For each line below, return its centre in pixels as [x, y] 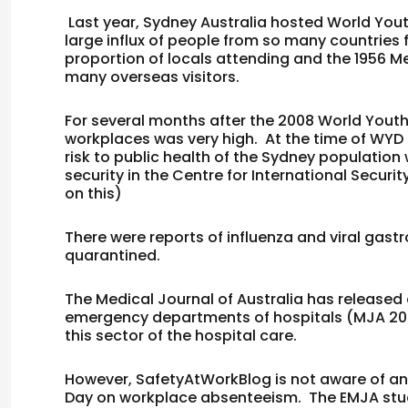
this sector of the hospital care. [181, 336]
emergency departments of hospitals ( [209, 317]
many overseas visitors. [153, 77]
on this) [94, 194]
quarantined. [113, 255]
